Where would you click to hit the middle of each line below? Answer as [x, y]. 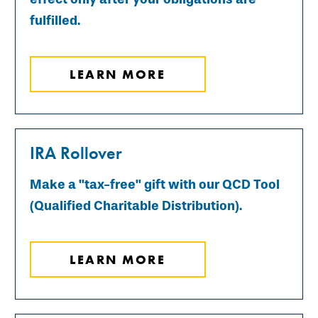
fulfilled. [55, 20]
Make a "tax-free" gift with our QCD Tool [155, 184]
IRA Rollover [76, 153]
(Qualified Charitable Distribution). [136, 205]
